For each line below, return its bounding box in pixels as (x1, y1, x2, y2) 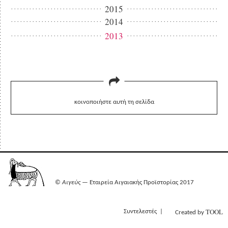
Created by (175, 209, 206, 216)
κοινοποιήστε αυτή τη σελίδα (74, 99, 154, 106)
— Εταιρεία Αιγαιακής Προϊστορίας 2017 (80, 179, 194, 186)
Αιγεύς (62, 179, 80, 186)
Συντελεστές (123, 208, 157, 215)
